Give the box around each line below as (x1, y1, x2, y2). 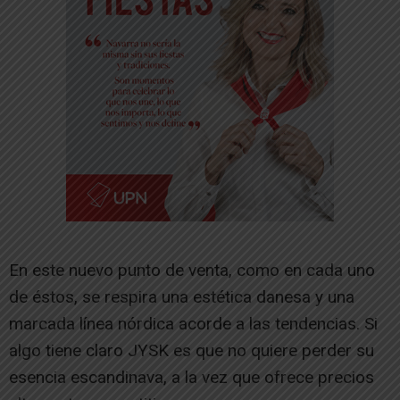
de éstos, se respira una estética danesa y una (9, 286, 354, 307)
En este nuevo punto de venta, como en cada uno (9, 259, 375, 280)
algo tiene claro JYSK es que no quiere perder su (9, 339, 374, 361)
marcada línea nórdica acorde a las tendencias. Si (9, 312, 378, 334)
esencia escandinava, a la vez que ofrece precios (9, 366, 374, 387)
